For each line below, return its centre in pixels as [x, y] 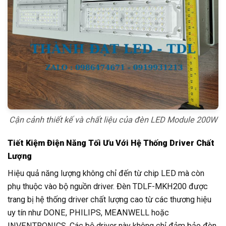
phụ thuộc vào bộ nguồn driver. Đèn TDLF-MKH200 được [108, 187]
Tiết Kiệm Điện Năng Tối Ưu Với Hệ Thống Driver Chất [111, 143]
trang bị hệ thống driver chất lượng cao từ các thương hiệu [109, 200]
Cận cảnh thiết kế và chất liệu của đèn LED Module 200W [113, 120]
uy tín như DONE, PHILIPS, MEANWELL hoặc [88, 213]
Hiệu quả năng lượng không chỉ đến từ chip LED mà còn [106, 174]
